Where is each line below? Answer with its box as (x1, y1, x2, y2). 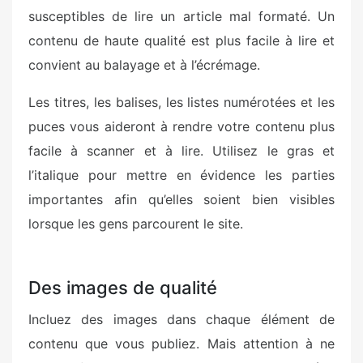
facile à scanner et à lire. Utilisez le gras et (28, 143, 335, 159)
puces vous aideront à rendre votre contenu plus (28, 118, 335, 135)
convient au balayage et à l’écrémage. (28, 57, 260, 73)
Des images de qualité (28, 277, 217, 298)
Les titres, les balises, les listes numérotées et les (28, 94, 335, 110)
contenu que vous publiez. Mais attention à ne (28, 335, 335, 352)
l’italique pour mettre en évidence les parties (28, 167, 335, 183)
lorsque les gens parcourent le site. (28, 216, 243, 232)
